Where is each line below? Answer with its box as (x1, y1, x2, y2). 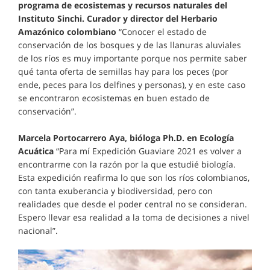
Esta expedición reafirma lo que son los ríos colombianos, (18, 172, 250, 184)
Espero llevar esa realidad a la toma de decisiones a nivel (18, 212, 250, 224)
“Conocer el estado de (119, 26, 207, 38)
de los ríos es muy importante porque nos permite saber (18, 52, 247, 64)
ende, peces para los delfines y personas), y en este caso (18, 79, 245, 91)
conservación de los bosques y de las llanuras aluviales (18, 39, 241, 51)
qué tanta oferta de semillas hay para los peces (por (18, 66, 228, 78)
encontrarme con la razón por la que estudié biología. (18, 159, 236, 171)
